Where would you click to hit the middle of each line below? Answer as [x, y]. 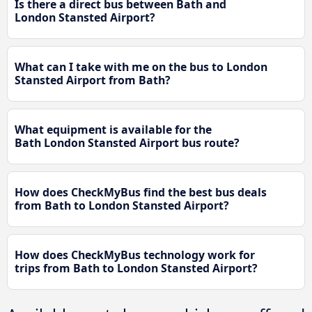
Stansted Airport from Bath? [93, 80]
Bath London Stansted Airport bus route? [127, 143]
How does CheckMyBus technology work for [135, 255]
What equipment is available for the [113, 130]
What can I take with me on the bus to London [141, 67]
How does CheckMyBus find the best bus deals [141, 193]
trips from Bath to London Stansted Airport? [136, 268]
